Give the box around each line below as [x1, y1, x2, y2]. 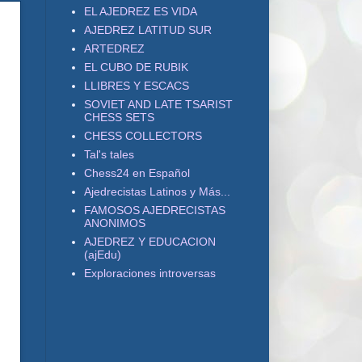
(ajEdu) [83, 247, 121, 261]
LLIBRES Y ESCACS [83, 78, 189, 92]
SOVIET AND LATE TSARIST [83, 97, 233, 111]
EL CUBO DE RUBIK [83, 60, 188, 74]
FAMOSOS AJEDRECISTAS [83, 203, 225, 217]
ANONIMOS [83, 216, 145, 229]
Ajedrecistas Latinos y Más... [83, 184, 230, 198]
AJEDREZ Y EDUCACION [83, 234, 216, 248]
